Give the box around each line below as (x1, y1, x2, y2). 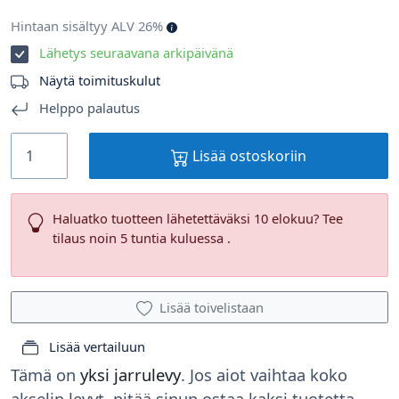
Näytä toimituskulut (39, 71, 160, 90)
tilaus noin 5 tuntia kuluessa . (52, 229, 231, 248)
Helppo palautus (36, 99, 140, 118)
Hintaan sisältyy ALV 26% (11, 17, 167, 36)
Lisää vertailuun (45, 338, 145, 356)
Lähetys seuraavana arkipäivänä (39, 44, 233, 62)
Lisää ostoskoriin (189, 146, 306, 167)
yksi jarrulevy (80, 363, 181, 387)
